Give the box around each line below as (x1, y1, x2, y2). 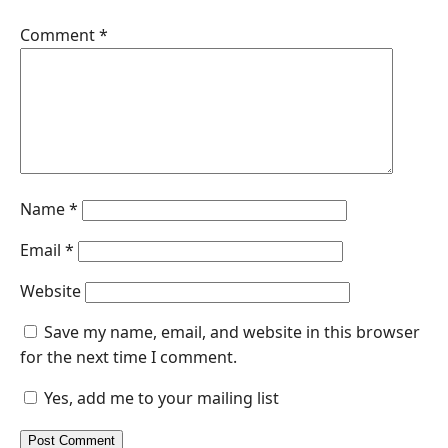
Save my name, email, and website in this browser (44, 320, 420, 343)
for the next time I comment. (20, 345, 237, 368)
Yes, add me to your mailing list (40, 386, 279, 409)
